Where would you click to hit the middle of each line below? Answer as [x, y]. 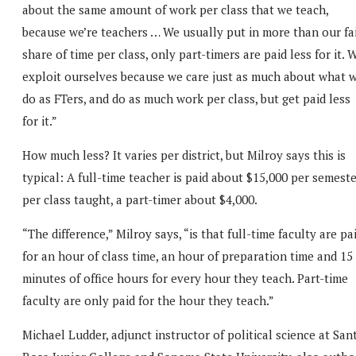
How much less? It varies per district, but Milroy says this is [184, 155]
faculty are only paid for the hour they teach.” [148, 300]
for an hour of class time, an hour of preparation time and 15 [188, 255]
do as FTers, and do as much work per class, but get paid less [186, 98]
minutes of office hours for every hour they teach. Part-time [185, 278]
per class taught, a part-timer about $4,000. [140, 199]
